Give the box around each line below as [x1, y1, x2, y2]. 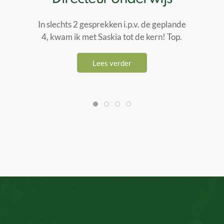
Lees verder [92, 58, 131, 67]
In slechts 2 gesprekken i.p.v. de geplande [37, 18, 186, 29]
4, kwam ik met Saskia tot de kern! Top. [41, 31, 182, 42]
